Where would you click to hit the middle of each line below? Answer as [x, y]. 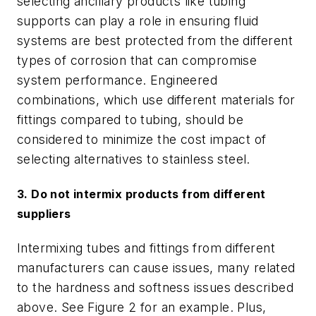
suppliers [44, 213]
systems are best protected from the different [155, 40]
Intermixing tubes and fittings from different [146, 248]
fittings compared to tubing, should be [130, 119]
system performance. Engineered [117, 80]
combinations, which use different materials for [156, 99]
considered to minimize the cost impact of [142, 139]
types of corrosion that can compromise [137, 60]
